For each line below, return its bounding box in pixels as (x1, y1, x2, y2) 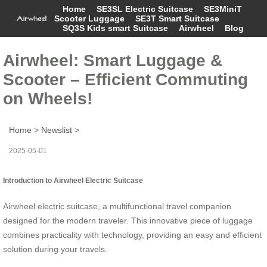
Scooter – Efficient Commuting (3, 70, 248, 89)
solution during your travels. (3, 244, 107, 254)
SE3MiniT (203, 4, 242, 14)
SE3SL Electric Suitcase (96, 4, 193, 14)
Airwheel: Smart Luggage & (3, 51, 222, 70)
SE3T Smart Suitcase (135, 14, 219, 23)
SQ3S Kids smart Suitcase (62, 23, 168, 33)
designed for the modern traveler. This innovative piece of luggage (3, 215, 253, 225)
